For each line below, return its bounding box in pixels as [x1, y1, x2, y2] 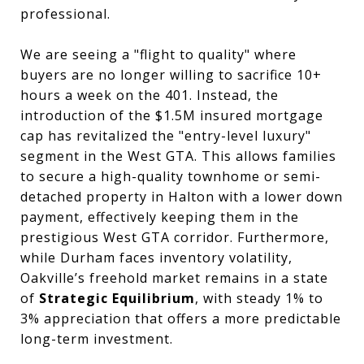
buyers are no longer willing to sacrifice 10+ [20, 65, 322, 84]
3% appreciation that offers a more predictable [20, 309, 341, 327]
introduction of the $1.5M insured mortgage [20, 106, 323, 124]
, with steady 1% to [195, 288, 323, 307]
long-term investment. [20, 329, 173, 348]
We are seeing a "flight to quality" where [20, 45, 297, 63]
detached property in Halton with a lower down [20, 187, 343, 206]
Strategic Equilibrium [39, 288, 195, 307]
